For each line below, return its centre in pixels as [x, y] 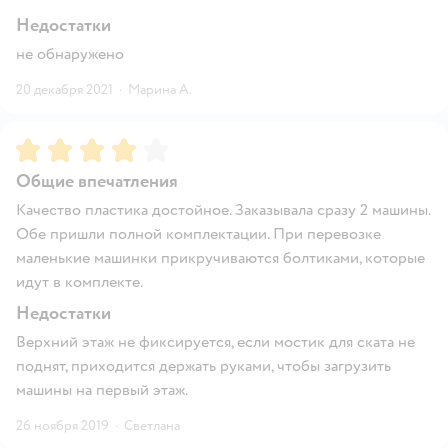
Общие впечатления [97, 182]
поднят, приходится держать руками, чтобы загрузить [203, 366]
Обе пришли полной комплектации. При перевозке [198, 234]
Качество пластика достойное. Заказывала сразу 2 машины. [223, 210]
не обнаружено [70, 54]
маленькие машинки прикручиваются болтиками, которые [220, 258]
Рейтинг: [49, 146]
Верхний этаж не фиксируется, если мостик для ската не [215, 342]
